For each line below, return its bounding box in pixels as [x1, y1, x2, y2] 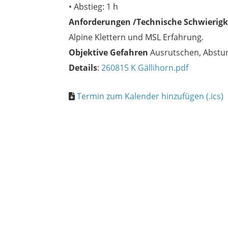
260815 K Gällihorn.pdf [101, 62, 188, 73]
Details [69, 62, 97, 73]
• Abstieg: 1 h [69, 1, 118, 12]
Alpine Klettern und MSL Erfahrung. [69, 32, 204, 43]
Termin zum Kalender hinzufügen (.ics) [77, 91, 223, 102]
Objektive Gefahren [69, 47, 148, 58]
